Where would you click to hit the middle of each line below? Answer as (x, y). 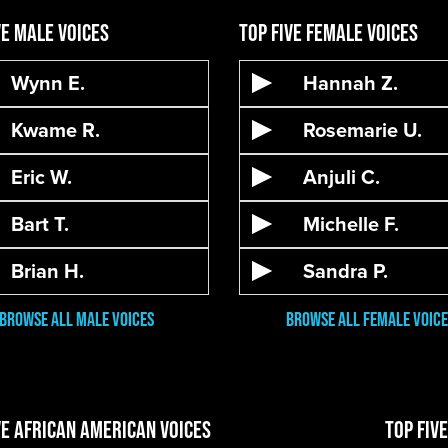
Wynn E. (47, 83)
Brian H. (47, 271)
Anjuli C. (341, 177)
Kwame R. (55, 130)
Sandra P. (345, 271)
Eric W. (41, 177)
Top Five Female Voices (328, 32)
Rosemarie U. (362, 130)
